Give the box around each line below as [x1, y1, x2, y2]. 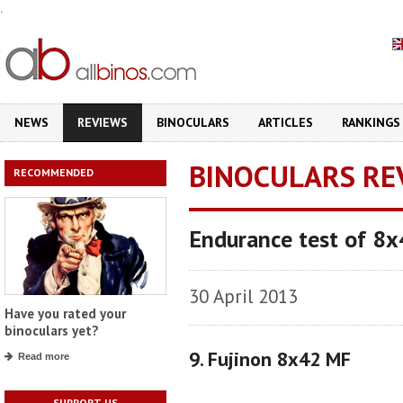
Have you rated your [4, 305, 126, 323]
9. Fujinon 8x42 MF [189, 346, 351, 372]
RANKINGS [342, 114, 400, 130]
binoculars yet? [4, 322, 99, 340]
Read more [18, 351, 69, 363]
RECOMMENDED [13, 166, 94, 179]
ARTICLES [258, 114, 313, 130]
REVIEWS [77, 114, 128, 130]
